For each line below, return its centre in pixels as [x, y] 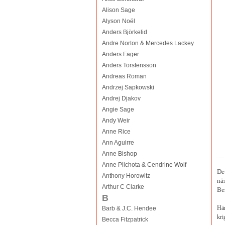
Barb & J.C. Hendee [129, 208]
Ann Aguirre [118, 143]
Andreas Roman [124, 76]
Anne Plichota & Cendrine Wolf [144, 165]
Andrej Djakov [121, 98]
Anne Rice [116, 132]
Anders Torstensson [129, 65]
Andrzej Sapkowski [128, 87]
